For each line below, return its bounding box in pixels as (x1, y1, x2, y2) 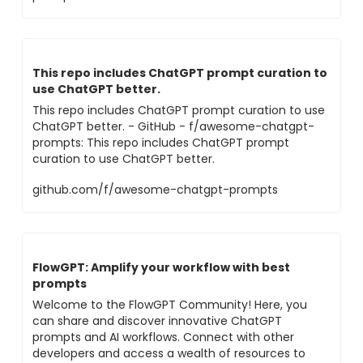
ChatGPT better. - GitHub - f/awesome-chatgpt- (32, 118, 314, 135)
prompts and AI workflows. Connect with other (32, 329, 294, 345)
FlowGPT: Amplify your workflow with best (32, 259, 290, 275)
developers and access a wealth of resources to (32, 345, 305, 361)
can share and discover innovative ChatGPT (32, 313, 282, 329)
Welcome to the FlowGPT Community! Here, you (32, 297, 307, 313)
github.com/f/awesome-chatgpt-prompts (32, 181, 278, 198)
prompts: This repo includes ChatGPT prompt (32, 135, 289, 151)
